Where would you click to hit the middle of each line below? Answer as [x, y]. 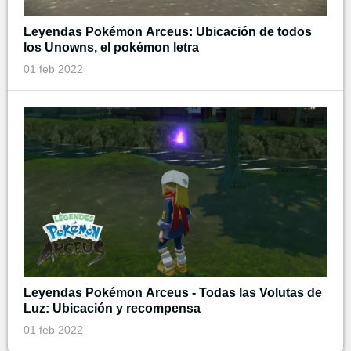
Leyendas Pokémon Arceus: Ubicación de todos [168, 31]
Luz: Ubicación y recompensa [112, 308]
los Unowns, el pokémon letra [111, 47]
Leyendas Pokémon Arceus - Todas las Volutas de [173, 292]
